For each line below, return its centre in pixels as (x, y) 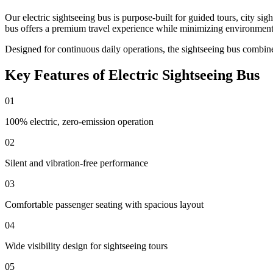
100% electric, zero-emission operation (79, 121)
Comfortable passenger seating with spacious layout (104, 204)
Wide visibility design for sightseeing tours (86, 246)
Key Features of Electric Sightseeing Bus (132, 75)
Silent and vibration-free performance (76, 163)
